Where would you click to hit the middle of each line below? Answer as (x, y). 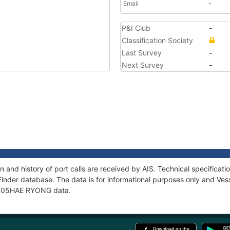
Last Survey (142, 53)
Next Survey (143, 65)
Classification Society (157, 40)
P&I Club (136, 28)
